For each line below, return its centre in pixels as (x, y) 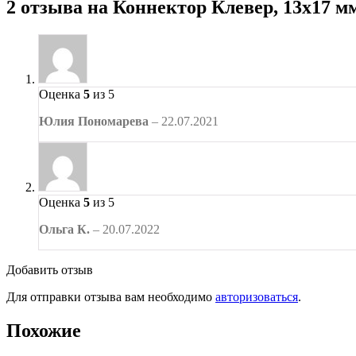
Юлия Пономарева (95, 122)
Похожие (44, 331)
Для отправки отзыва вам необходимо (111, 297)
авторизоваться (257, 297)
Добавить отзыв (50, 270)
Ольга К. (66, 230)
